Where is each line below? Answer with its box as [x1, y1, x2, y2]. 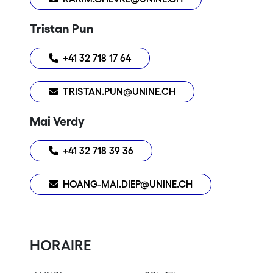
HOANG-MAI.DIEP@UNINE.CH [63, 179, 193, 190]
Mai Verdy [29, 114, 85, 128]
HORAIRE [29, 236, 91, 253]
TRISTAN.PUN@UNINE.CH [63, 86, 175, 97]
